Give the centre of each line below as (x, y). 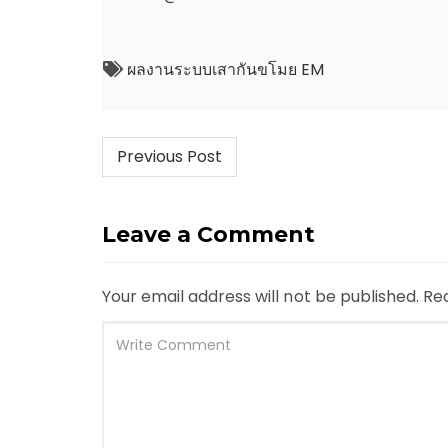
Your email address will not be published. (260, 296)
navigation (174, 205)
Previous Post (170, 156)
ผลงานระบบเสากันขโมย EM (226, 69)
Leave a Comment (209, 234)
